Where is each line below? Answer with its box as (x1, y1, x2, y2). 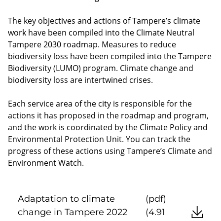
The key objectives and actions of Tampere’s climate (8, 15, 200, 26)
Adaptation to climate (18, 193, 115, 204)
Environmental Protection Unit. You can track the (8, 133, 190, 145)
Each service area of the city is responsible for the (8, 98, 192, 109)
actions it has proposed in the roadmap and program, (8, 110, 209, 121)
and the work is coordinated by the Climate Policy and (8, 121, 208, 133)
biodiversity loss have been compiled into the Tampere (8, 50, 212, 62)
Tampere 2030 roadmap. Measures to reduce (8, 38, 176, 50)
